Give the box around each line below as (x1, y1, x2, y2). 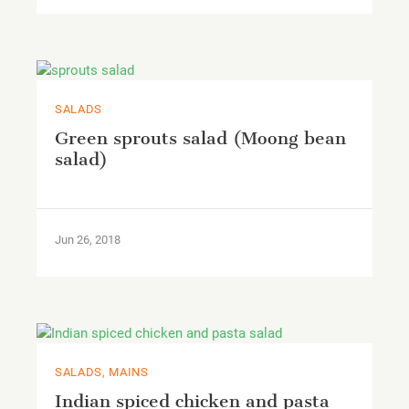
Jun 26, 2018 (55, 233, 121, 247)
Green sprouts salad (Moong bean (55, 128, 346, 150)
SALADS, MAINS (55, 365, 149, 380)
